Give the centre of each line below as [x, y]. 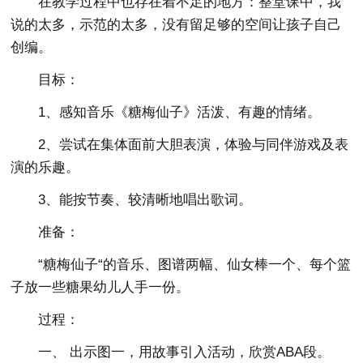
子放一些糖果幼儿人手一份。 [100, 287]
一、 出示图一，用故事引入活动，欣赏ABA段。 [185, 352]
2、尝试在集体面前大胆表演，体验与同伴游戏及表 [194, 145]
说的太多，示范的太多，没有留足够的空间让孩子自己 [176, 25]
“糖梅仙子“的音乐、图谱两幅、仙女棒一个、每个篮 [195, 265]
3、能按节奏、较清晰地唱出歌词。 [145, 200]
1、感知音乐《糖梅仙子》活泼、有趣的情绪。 [180, 112]
